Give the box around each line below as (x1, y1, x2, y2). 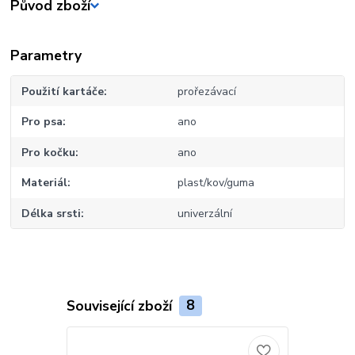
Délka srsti (21, 205, 82, 221)
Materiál (21, 175, 68, 191)
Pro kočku (21, 144, 76, 160)
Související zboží (66, 296, 176, 315)
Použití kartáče (21, 83, 105, 99)
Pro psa (21, 114, 63, 130)
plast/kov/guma (177, 175, 254, 191)
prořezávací (177, 83, 236, 99)
